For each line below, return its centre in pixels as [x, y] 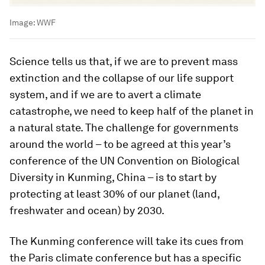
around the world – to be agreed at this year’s [120, 144]
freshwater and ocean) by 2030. [87, 210]
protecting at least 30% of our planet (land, [114, 194]
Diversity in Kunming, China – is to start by [113, 177]
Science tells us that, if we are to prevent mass [124, 61]
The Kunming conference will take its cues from [127, 241]
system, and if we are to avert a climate [105, 94]
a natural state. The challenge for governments [124, 127]
